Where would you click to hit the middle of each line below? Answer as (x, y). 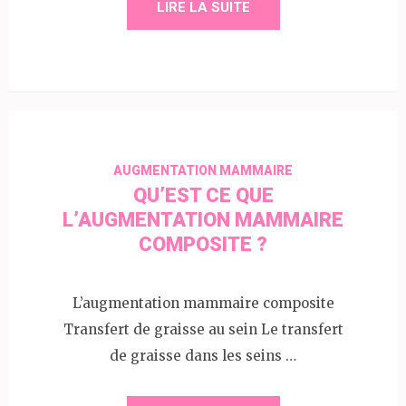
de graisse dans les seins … (203, 356)
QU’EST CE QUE (203, 195)
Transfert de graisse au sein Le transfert (203, 330)
